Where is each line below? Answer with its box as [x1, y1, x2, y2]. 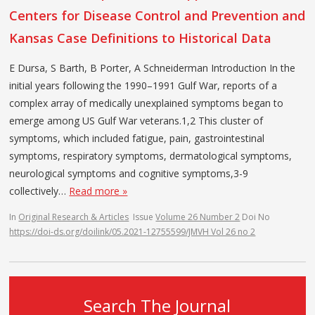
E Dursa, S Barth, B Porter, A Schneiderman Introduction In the [9, 60, 296, 75]
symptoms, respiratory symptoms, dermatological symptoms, [9, 148, 292, 162]
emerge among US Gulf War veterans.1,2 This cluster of [9, 113, 264, 127]
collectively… [9, 184, 70, 198]
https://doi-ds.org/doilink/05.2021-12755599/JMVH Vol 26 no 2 [9, 225, 256, 238]
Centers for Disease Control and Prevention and [9, 6, 306, 24]
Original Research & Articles [18, 210, 129, 223]
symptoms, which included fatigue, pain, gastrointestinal [9, 131, 265, 145]
